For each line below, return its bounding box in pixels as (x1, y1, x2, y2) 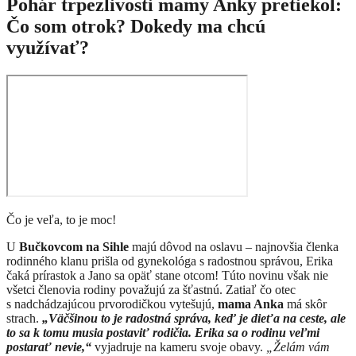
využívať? (6, 37, 89, 59)
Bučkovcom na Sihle (19, 240, 129, 254)
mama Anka (218, 297, 284, 311)
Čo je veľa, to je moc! (6, 213, 116, 227)
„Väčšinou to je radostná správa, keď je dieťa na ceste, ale (42, 311, 346, 326)
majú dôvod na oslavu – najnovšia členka (129, 240, 339, 254)
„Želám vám (266, 340, 330, 354)
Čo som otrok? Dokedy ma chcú (6, 16, 265, 37)
